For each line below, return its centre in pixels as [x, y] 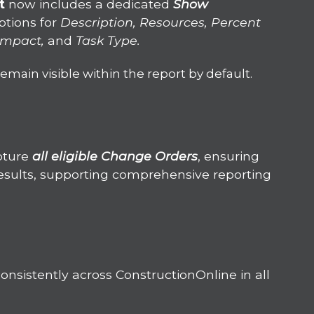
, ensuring [229, 156]
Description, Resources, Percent [161, 22]
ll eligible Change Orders [120, 156]
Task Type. [107, 41]
